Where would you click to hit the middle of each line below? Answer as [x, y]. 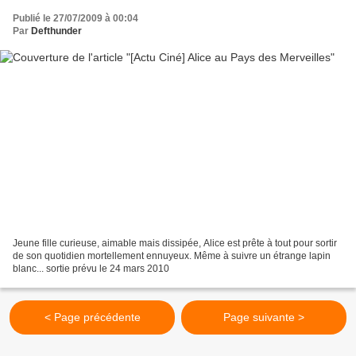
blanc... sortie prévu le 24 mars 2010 [91, 269]
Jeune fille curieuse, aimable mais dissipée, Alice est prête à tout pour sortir [175, 244]
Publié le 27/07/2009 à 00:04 [75, 18]
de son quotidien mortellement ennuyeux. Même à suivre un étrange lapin [172, 256]
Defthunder [56, 31]
